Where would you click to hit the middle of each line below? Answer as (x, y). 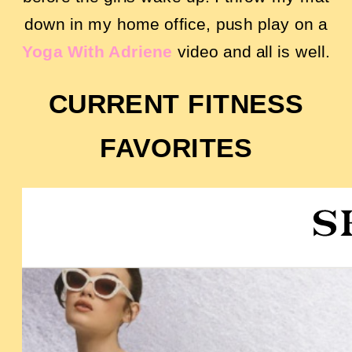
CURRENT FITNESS (176, 104)
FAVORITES (176, 148)
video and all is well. (251, 51)
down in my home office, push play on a (176, 23)
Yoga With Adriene (97, 51)
